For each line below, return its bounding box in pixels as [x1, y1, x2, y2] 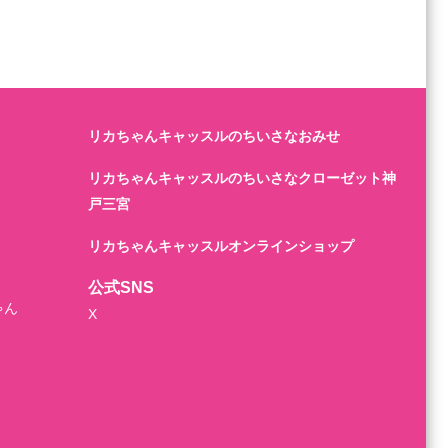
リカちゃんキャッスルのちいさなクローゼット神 [88, 170, 396, 186]
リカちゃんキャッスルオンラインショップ [88, 238, 354, 254]
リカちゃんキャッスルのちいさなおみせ [88, 128, 340, 144]
